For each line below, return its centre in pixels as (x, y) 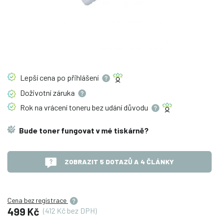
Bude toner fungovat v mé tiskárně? (84, 130)
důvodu (137, 108)
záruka (65, 92)
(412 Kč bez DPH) (70, 210)
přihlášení (84, 78)
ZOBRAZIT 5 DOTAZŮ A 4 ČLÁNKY (119, 162)
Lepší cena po (44, 78)
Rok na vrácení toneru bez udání (72, 108)
